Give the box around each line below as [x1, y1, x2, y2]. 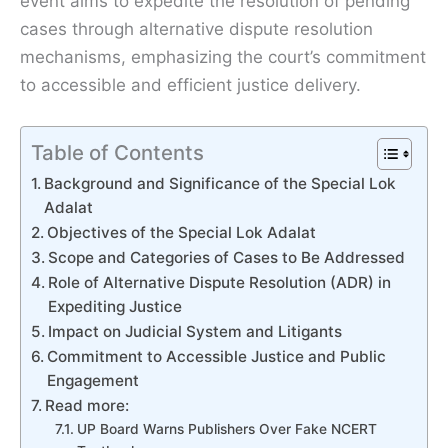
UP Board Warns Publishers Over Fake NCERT [76, 420, 377, 437]
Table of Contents [31, 139, 204, 165]
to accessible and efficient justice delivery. [20, 74, 361, 95]
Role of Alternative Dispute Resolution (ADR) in [48, 272, 392, 292]
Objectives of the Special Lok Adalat [47, 222, 317, 242]
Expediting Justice [48, 296, 183, 316]
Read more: [45, 395, 130, 415]
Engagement [47, 370, 140, 390]
